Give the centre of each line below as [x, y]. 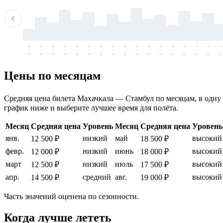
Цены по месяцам [52, 76]
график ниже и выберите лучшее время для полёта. [91, 108]
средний [97, 177]
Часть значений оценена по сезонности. [71, 197]
